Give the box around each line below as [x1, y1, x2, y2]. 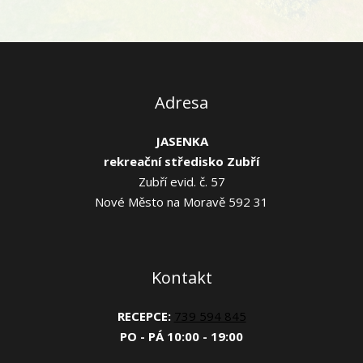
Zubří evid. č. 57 [138, 173, 225, 190]
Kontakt [151, 267, 212, 288]
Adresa [155, 92, 208, 113]
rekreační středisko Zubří [104, 153, 259, 169]
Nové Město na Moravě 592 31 [95, 194, 268, 210]
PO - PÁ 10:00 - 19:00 [120, 328, 243, 344]
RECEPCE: [117, 308, 171, 324]
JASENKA [155, 133, 208, 149]
